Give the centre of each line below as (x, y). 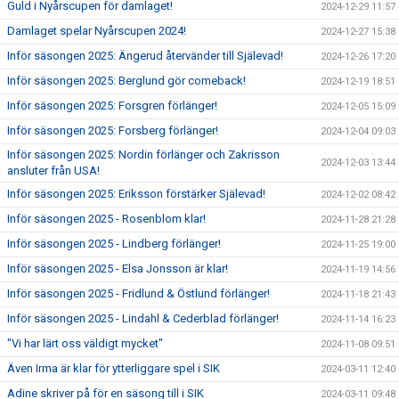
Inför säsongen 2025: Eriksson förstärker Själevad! (136, 194)
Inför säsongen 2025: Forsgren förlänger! (112, 106)
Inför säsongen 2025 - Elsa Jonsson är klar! (118, 269)
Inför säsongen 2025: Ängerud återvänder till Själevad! (145, 56)
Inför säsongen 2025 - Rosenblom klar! (106, 219)
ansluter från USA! (53, 171)
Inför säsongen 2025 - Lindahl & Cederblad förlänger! (143, 318)
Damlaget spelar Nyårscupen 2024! (97, 31)
